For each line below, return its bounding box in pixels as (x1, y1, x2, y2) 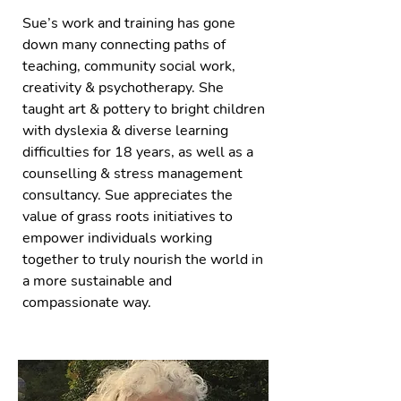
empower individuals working (22, 228, 212, 248)
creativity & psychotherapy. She (22, 78, 224, 98)
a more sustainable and (22, 271, 172, 291)
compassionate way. (22, 293, 151, 312)
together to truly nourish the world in (22, 250, 263, 269)
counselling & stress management (22, 164, 243, 183)
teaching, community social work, (22, 56, 235, 76)
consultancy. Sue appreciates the (22, 185, 233, 205)
